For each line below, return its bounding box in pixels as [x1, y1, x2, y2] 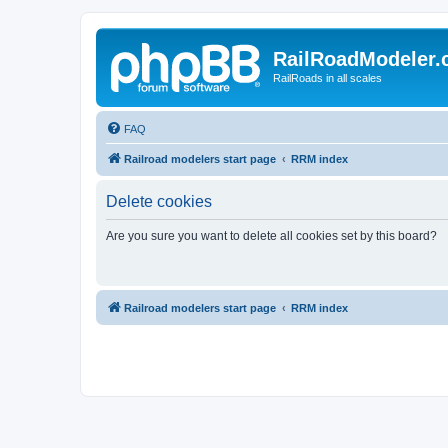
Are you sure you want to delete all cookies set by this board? [106, 228, 437, 243]
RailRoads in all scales [273, 72, 382, 84]
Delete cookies [106, 192, 212, 210]
